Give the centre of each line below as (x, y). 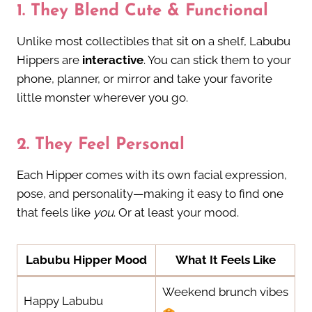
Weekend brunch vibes (225, 292)
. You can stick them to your (217, 60)
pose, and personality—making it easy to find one (150, 194)
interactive (113, 60)
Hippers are (49, 60)
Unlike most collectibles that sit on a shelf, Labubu (154, 41)
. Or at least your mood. (176, 213)
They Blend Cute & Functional (149, 11)
